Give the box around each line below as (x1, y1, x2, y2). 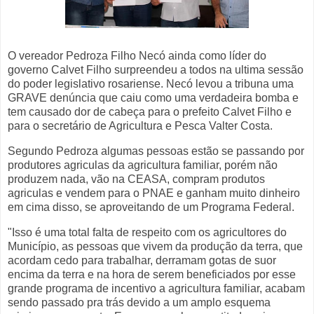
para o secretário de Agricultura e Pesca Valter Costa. (8, 120, 273, 132)
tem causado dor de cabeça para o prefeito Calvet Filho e (8, 106, 292, 118)
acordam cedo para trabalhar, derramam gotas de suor (8, 254, 276, 266)
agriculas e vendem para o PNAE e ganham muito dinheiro (8, 187, 300, 200)
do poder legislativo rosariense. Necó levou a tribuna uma (8, 78, 294, 90)
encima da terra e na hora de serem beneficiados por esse (8, 268, 296, 280)
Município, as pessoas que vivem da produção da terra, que (8, 240, 303, 252)
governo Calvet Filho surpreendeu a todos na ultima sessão (8, 64, 303, 76)
